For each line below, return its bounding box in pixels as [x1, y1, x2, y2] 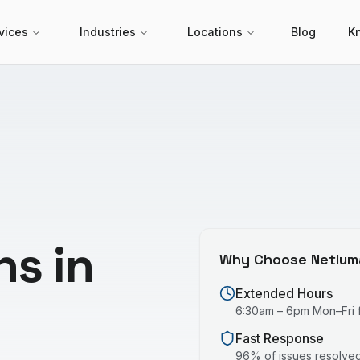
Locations [187, 25, 243, 39]
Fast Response [235, 330, 324, 346]
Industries [80, 25, 136, 39]
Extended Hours [235, 285, 333, 301]
